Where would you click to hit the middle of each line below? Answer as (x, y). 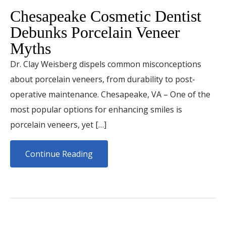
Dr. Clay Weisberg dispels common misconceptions (106, 64)
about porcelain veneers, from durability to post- (103, 79)
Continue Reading (59, 154)
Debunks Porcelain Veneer (95, 32)
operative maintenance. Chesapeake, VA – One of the (110, 94)
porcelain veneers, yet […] (58, 125)
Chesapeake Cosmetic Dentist (106, 16)
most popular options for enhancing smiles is (96, 109)
